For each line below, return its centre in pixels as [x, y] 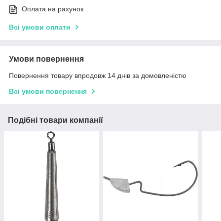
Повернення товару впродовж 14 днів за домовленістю [98, 76]
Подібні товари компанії [55, 120]
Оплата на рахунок [53, 9]
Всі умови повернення [48, 92]
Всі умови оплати [40, 27]
